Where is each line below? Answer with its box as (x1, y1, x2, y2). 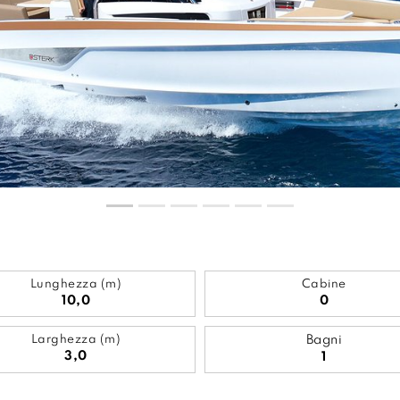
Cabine (301, 279, 346, 290)
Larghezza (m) (30, 334, 121, 346)
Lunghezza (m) (29, 279, 122, 290)
